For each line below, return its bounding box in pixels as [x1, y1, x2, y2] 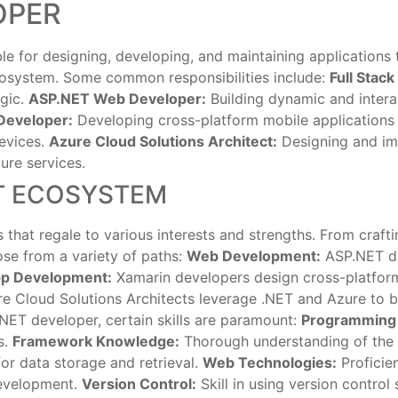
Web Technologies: [203, 354, 337, 371]
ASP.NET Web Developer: [28, 90, 206, 107]
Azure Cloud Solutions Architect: [49, 132, 277, 150]
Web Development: [187, 247, 321, 265]
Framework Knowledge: [12, 332, 179, 350]
